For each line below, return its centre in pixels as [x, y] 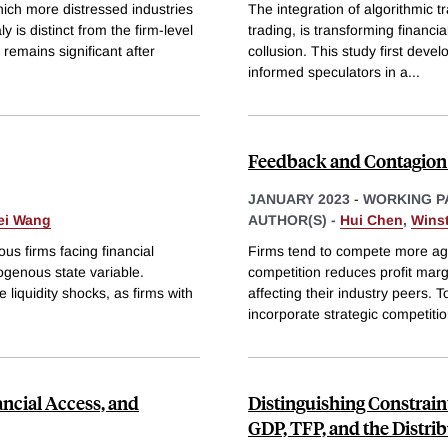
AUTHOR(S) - [294, 219]
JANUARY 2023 [299, 198]
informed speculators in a [328, 71]
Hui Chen [371, 219]
